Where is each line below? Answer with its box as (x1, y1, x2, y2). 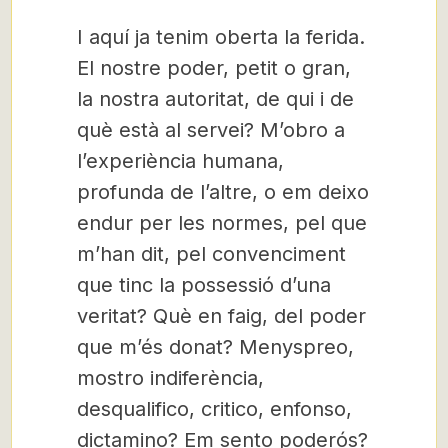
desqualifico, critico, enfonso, (77, 397, 352, 421)
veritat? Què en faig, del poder (77, 304, 366, 328)
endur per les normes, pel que (77, 211, 367, 235)
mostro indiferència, (77, 366, 264, 390)
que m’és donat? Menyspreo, (77, 335, 354, 359)
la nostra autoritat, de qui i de (77, 87, 354, 111)
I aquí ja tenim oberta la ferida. (77, 25, 365, 49)
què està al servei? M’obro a (77, 118, 345, 142)
